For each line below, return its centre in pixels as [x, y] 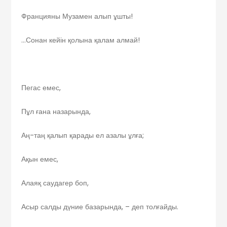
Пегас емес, [41, 88]
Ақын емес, [40, 159]
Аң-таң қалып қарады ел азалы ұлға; [83, 136]
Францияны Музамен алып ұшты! [77, 16]
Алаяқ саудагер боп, [55, 183]
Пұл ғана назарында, [56, 112]
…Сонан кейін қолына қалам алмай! [81, 40]
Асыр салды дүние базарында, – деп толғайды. [100, 207]
